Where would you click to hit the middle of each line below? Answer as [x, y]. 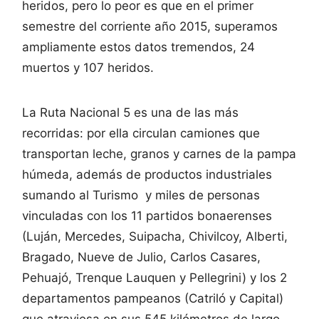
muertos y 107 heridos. [88, 67]
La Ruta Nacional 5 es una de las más [130, 112]
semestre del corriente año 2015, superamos [150, 26]
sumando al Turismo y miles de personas [141, 195]
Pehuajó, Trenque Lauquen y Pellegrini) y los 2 [155, 277]
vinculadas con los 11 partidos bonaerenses [147, 215]
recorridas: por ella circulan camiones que [141, 133]
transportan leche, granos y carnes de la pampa [159, 153]
